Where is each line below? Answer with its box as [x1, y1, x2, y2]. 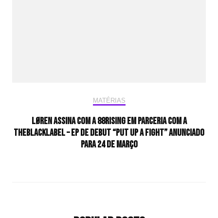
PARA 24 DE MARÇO [80, 139, 138, 151]
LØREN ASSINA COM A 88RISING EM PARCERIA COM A [31, 115, 187, 127]
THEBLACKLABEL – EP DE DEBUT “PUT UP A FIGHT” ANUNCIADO [14, 127, 204, 139]
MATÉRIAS [92, 97, 126, 105]
